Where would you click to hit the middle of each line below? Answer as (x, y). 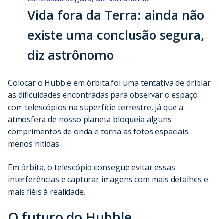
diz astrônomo (71, 55)
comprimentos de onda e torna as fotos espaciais (98, 132)
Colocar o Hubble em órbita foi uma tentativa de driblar (109, 83)
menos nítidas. (34, 144)
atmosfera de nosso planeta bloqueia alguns (90, 120)
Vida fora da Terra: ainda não (116, 15)
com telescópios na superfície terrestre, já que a (96, 107)
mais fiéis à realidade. (46, 191)
